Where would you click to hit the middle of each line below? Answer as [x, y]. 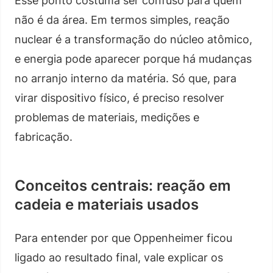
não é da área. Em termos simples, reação [122, 19]
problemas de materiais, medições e [107, 117]
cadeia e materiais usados [107, 204]
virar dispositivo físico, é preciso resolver [119, 97]
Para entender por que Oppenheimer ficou [123, 238]
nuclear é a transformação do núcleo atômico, [133, 39]
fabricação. [44, 136]
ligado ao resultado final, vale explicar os [119, 257]
